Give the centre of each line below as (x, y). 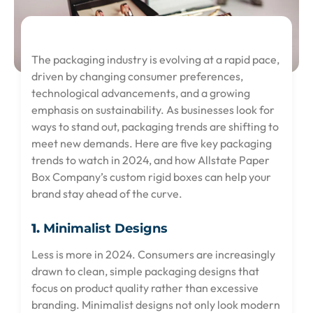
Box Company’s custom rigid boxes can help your (151, 177)
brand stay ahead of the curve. (107, 194)
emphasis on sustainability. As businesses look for (153, 110)
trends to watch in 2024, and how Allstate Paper (151, 160)
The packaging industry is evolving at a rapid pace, (155, 60)
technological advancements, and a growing (141, 93)
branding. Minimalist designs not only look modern (156, 304)
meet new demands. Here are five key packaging (152, 144)
